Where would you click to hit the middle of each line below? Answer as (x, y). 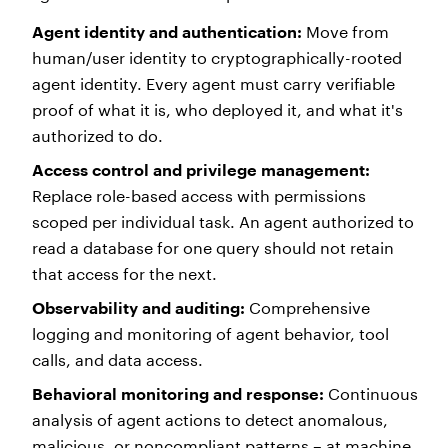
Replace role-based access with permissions (199, 196)
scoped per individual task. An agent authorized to (223, 222)
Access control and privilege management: (201, 170)
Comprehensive (309, 308)
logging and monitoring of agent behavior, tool (210, 334)
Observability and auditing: (140, 308)
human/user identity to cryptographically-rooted (217, 58)
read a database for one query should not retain (213, 248)
